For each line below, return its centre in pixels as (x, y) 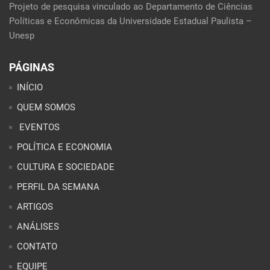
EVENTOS (38, 127)
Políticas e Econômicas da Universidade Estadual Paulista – (130, 21)
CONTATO (37, 246)
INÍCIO (30, 87)
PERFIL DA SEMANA (58, 187)
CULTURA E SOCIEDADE (66, 167)
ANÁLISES (38, 226)
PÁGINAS (32, 67)
